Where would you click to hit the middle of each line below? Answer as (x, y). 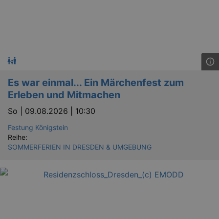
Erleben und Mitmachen (64, 95)
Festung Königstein (38, 127)
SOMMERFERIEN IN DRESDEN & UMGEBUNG (80, 147)
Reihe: (18, 137)
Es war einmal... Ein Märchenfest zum (96, 82)
